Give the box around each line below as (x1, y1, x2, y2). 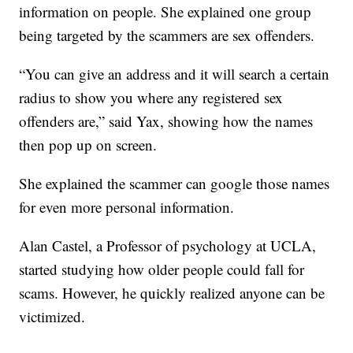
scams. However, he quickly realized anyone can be (19, 283, 325, 303)
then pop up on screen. (19, 135, 158, 155)
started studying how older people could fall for (19, 259, 305, 280)
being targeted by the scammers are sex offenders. (19, 25, 315, 46)
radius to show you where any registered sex (19, 87, 284, 108)
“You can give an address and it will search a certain (19, 64, 330, 84)
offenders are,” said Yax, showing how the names (19, 111, 314, 132)
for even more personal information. (19, 197, 235, 217)
